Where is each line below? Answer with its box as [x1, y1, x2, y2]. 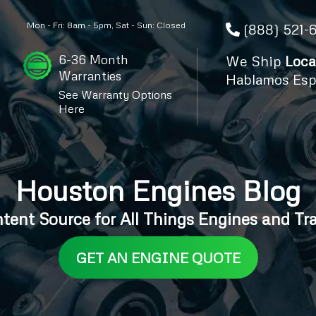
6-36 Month [58, 51, 128, 67]
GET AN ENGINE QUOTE [75, 248, 241, 266]
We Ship [226, 52, 286, 69]
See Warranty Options [58, 87, 172, 102]
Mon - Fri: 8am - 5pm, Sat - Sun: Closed [26, 20, 186, 30]
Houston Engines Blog [15, 172, 301, 207]
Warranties [58, 68, 121, 83]
